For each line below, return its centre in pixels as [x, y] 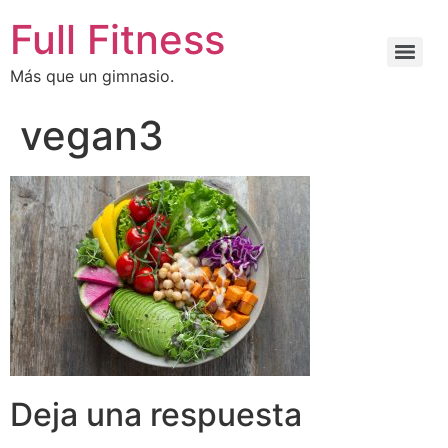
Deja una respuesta [156, 415]
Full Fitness [117, 39]
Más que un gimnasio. [92, 76]
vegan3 [92, 135]
